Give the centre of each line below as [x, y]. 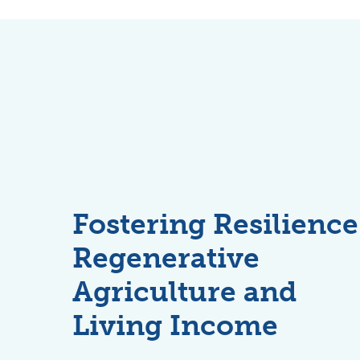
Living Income [175, 325]
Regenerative [166, 258]
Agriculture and [184, 291]
